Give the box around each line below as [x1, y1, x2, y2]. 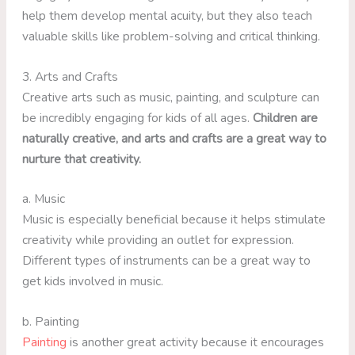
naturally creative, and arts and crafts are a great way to [22, 129, 327, 147]
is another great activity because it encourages [67, 334, 325, 351]
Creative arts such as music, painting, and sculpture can [22, 88, 320, 105]
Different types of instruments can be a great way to [22, 252, 311, 269]
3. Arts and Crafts [22, 67, 119, 85]
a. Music [22, 190, 66, 208]
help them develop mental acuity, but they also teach [22, 6, 313, 24]
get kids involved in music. [22, 273, 164, 290]
